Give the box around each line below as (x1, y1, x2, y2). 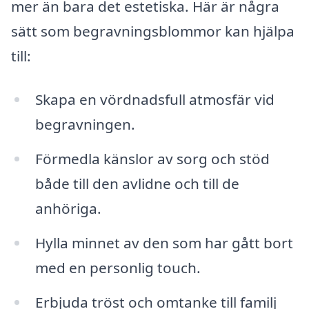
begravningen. (34, 114, 135, 134)
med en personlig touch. (34, 258, 201, 278)
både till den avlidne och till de (34, 174, 239, 194)
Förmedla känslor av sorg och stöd (34, 149, 270, 169)
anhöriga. (34, 199, 101, 219)
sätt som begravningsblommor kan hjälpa (11, 21, 295, 41)
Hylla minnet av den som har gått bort (34, 233, 293, 253)
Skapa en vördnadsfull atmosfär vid (34, 90, 275, 110)
